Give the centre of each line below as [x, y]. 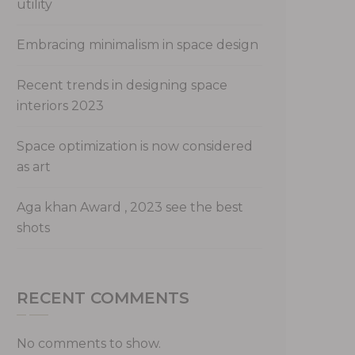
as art [34, 166]
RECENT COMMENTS [103, 298]
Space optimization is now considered [135, 146]
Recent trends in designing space [122, 85]
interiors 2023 [60, 105]
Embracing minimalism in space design [137, 44]
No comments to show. [89, 343]
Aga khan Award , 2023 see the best [130, 207]
